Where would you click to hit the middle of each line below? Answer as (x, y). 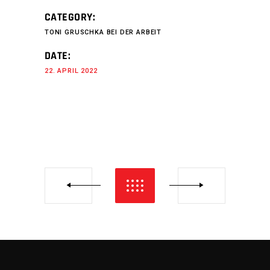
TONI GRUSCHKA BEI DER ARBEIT (103, 33)
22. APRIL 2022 (71, 71)
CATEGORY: (70, 17)
